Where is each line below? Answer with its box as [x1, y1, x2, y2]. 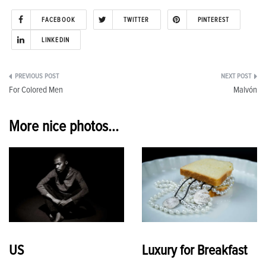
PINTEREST [197, 17, 230, 24]
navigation [8, 97, 68, 113]
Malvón [233, 85, 257, 95]
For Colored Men [9, 85, 63, 95]
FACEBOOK [42, 17, 75, 24]
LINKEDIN [42, 37, 69, 44]
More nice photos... [9, 119, 119, 135]
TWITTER [123, 17, 150, 24]
